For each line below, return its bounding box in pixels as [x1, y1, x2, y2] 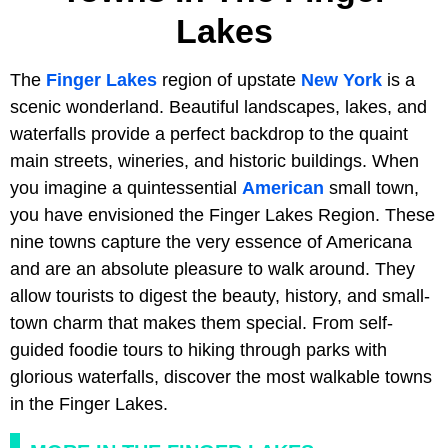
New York [301, 69, 382, 90]
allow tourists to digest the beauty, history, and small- [10, 285, 430, 306]
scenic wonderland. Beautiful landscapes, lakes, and [10, 96, 427, 117]
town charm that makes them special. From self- [10, 312, 393, 333]
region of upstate [157, 69, 301, 90]
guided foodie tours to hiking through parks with [10, 339, 387, 360]
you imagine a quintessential [10, 177, 242, 198]
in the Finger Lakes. [10, 393, 168, 414]
